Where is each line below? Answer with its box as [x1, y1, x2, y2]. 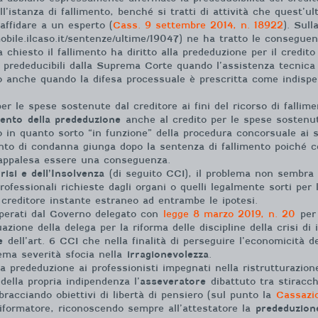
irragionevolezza [127, 249, 209, 260]
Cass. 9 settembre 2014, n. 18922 [113, 20, 283, 31]
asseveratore [140, 276, 206, 287]
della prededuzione [28, 114, 121, 125]
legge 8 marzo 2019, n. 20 [163, 209, 295, 219]
